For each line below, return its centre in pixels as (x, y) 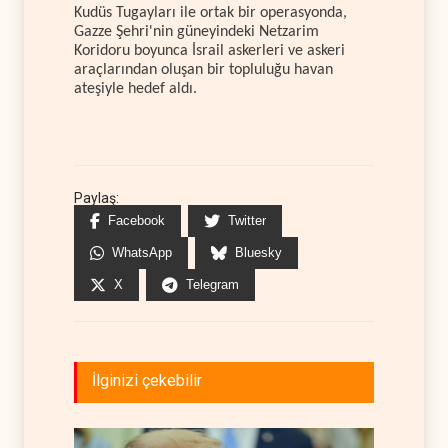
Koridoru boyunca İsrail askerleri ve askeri (209, 51)
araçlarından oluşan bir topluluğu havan (203, 70)
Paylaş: (96, 197)
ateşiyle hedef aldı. (135, 89)
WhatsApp (142, 252)
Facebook (136, 220)
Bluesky (258, 252)
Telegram (212, 284)
